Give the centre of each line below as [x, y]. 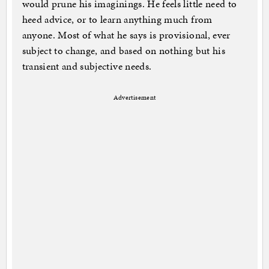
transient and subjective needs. [87, 66]
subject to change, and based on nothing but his [123, 51]
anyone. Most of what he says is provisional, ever [126, 35]
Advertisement [134, 98]
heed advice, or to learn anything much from [117, 20]
